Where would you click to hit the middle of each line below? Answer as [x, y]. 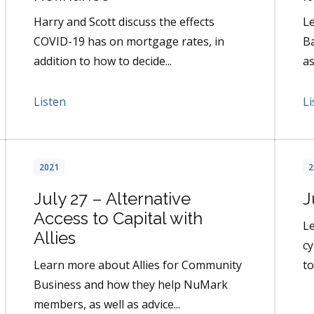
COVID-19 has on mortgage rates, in [129, 42]
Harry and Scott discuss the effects [124, 22]
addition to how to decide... [103, 61]
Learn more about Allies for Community [138, 265]
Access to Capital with [118, 219]
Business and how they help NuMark [131, 285]
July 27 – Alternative [112, 199]
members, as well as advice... [107, 305]
